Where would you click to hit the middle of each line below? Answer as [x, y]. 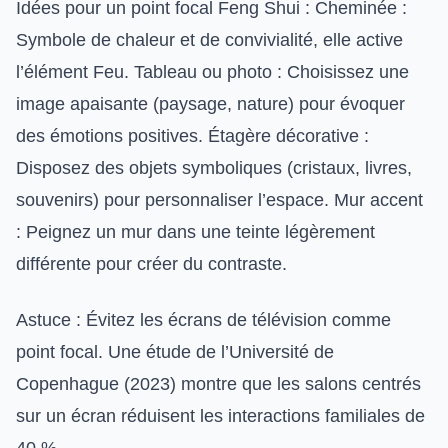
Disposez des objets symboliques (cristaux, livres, [214, 168]
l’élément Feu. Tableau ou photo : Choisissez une [212, 72]
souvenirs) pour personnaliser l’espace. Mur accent [219, 200]
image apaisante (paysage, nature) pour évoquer [210, 104]
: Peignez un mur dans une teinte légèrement [195, 232]
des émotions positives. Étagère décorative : [192, 136]
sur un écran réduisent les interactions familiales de [220, 416]
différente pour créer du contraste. [151, 264]
